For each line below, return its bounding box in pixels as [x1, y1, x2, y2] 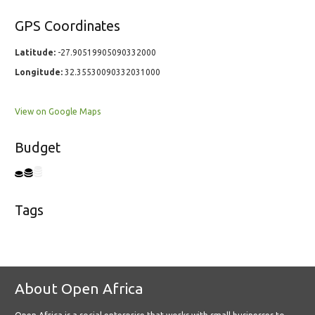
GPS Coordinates [15, 18, 120, 34]
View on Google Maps [15, 107, 101, 117]
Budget [15, 140, 60, 156]
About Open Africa [15, 280, 143, 297]
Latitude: [15, 48, 56, 58]
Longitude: [15, 67, 63, 77]
